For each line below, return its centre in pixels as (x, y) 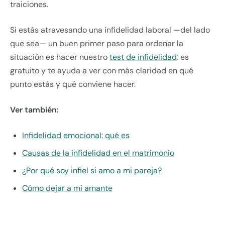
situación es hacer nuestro (60, 57)
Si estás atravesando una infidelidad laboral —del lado (110, 30)
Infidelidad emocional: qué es (76, 136)
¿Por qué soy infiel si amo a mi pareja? (92, 171)
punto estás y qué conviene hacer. (73, 84)
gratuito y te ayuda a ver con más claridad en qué (102, 71)
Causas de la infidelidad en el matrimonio (98, 153)
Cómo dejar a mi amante (67, 188)
